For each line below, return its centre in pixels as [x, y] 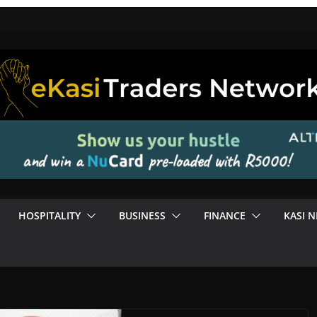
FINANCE [225, 215]
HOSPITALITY [50, 215]
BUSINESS [142, 215]
